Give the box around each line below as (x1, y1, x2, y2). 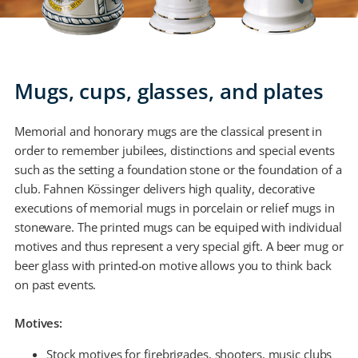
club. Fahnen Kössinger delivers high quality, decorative (14, 180, 316, 197)
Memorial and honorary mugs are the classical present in (14, 122, 323, 139)
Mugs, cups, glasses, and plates (14, 76, 324, 105)
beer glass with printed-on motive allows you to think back (14, 257, 332, 273)
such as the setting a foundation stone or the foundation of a (14, 161, 342, 177)
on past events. (14, 276, 97, 292)
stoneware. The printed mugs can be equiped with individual (14, 218, 342, 235)
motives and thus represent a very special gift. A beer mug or (14, 237, 344, 254)
